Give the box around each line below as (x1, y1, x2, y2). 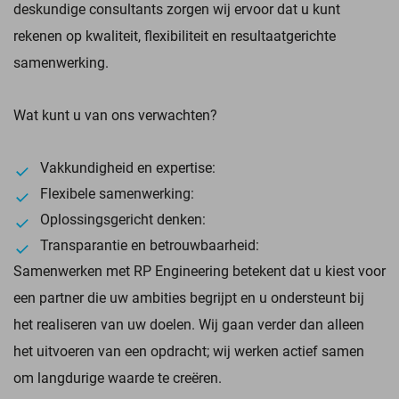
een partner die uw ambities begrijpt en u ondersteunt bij (13, 288, 364, 306)
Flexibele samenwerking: (40, 183, 194, 202)
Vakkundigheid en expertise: (40, 158, 216, 176)
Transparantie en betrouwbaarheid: (40, 235, 259, 254)
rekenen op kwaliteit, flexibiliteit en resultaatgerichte (13, 26, 336, 45)
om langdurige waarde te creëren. (13, 368, 222, 387)
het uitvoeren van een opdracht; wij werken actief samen (13, 341, 364, 360)
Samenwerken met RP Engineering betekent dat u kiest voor (13, 261, 386, 280)
